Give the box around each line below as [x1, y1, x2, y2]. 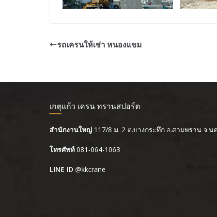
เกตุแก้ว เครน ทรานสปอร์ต [49, 101, 140, 112]
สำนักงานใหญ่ [49, 125, 94, 135]
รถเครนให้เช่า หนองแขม [57, 39, 142, 50]
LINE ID [49, 165, 73, 174]
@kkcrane [75, 165, 106, 174]
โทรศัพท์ [49, 145, 75, 155]
